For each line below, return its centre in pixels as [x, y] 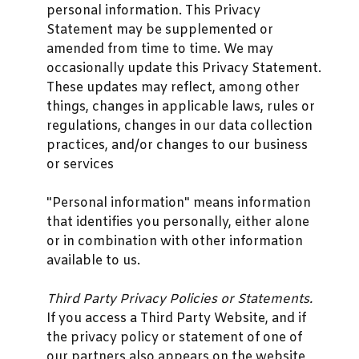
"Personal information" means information [179, 203]
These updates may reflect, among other [173, 87]
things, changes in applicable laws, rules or [181, 107]
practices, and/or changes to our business [177, 145]
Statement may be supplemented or [160, 30]
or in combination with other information [175, 241]
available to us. [93, 260]
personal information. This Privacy [153, 10]
